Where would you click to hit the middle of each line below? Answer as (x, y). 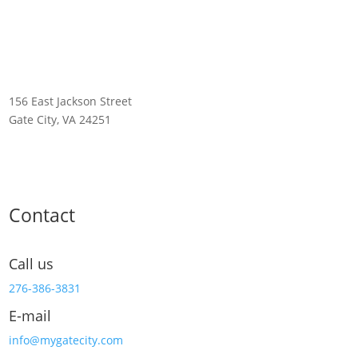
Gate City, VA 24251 (60, 119)
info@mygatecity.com (66, 340)
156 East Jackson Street (71, 101)
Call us (32, 263)
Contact (42, 215)
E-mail (30, 315)
